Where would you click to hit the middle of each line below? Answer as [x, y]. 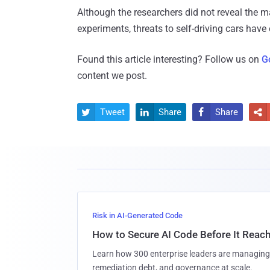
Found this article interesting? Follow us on [169, 59]
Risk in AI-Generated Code [137, 215]
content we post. [112, 75]
